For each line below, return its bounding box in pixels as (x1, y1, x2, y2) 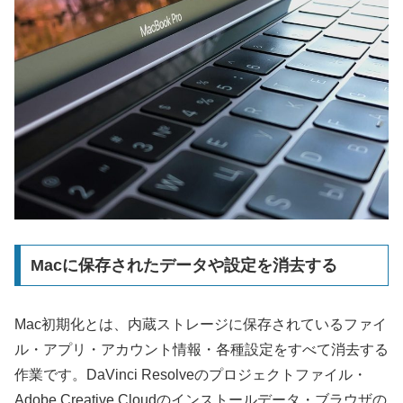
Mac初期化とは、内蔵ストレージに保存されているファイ (14, 317, 387, 333)
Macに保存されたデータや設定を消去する (30, 256, 337, 275)
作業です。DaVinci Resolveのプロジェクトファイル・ (14, 367, 367, 383)
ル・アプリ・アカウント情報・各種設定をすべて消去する (14, 342, 389, 358)
